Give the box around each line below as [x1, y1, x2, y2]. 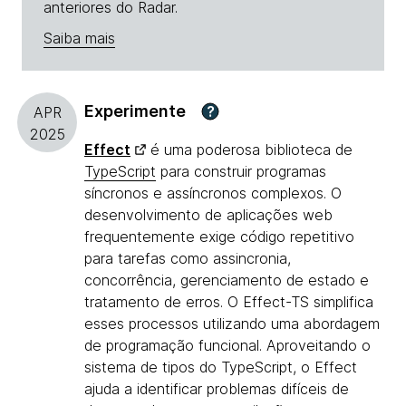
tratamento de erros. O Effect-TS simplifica [84, 293, 373, 312]
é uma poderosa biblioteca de [146, 140, 353, 159]
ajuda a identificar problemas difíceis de [84, 380, 349, 399]
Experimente [84, 101, 186, 121]
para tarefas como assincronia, [84, 249, 291, 268]
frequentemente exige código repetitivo [84, 227, 354, 246]
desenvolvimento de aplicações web [84, 206, 333, 225]
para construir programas [156, 162, 326, 181]
